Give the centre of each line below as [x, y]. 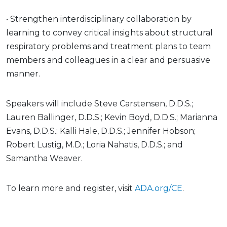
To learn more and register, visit [70, 188]
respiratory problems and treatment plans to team [108, 46]
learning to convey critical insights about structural [109, 32]
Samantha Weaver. [44, 158]
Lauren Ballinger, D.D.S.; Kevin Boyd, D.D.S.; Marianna [112, 117]
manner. [23, 73]
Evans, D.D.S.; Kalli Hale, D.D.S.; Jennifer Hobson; [101, 131]
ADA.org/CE [159, 188]
